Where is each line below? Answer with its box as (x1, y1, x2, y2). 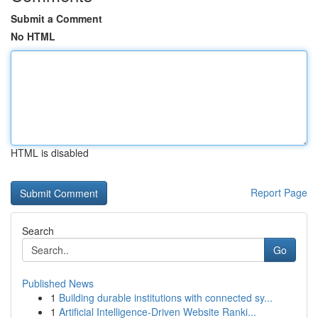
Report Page (251, 185, 307, 199)
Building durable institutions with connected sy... (59, 290, 273, 305)
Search (22, 224, 54, 238)
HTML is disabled (11, 146, 89, 160)
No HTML (11, 29, 55, 43)
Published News (22, 276, 94, 290)
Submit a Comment (11, 11, 102, 26)
